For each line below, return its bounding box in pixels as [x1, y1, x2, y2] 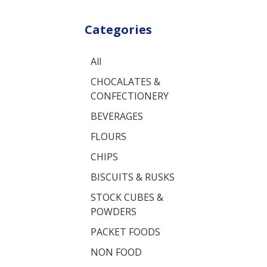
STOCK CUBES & [91, 191, 163, 204]
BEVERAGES [91, 110, 143, 123]
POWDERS [91, 205, 136, 218]
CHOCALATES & [91, 75, 160, 88]
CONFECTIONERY [91, 89, 169, 103]
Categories [85, 21, 152, 38]
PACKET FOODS [91, 225, 160, 238]
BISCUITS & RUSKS [91, 170, 175, 184]
